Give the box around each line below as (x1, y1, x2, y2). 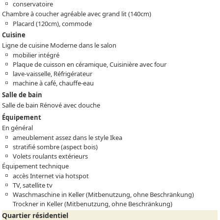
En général (2, 123, 33, 132)
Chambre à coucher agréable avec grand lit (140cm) (2, 9, 152, 18)
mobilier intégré (13, 51, 60, 60)
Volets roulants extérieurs (13, 151, 88, 161)
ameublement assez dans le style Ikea (13, 133, 123, 142)
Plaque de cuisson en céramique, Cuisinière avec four (13, 60, 167, 69)
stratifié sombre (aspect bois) (13, 142, 98, 151)
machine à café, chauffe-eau (13, 79, 94, 88)
